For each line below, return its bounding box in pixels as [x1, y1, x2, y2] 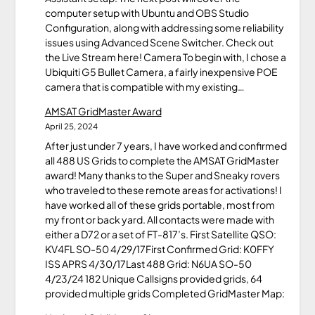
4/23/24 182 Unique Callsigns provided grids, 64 [44, 271, 262, 285]
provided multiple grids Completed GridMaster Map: [44, 286, 285, 300]
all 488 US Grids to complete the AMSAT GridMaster [44, 153, 279, 167]
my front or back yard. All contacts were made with [44, 212, 274, 226]
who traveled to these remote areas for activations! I [44, 183, 282, 196]
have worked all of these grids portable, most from [44, 198, 275, 211]
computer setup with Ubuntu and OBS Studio [44, 6, 249, 19]
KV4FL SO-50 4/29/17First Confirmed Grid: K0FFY [44, 242, 274, 255]
